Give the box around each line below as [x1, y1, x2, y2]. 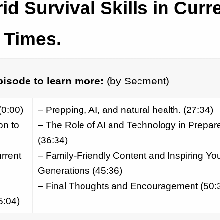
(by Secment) [103, 75, 169, 87]
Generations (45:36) [37, 165, 122, 176]
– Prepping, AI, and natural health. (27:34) [37, 104, 213, 115]
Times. [3, 28, 61, 49]
